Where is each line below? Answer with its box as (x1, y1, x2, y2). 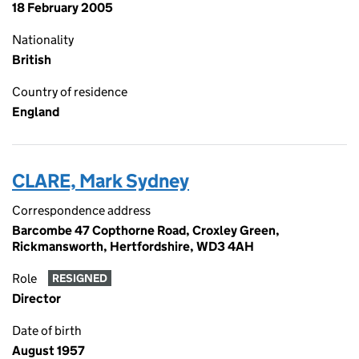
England (12, 104, 59, 119)
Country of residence (12, 84, 127, 99)
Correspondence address (12, 203, 151, 218)
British (12, 52, 51, 67)
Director (12, 291, 61, 306)
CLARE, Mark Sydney (12, 169, 189, 192)
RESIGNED (51, 271, 107, 286)
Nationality (12, 32, 74, 47)
